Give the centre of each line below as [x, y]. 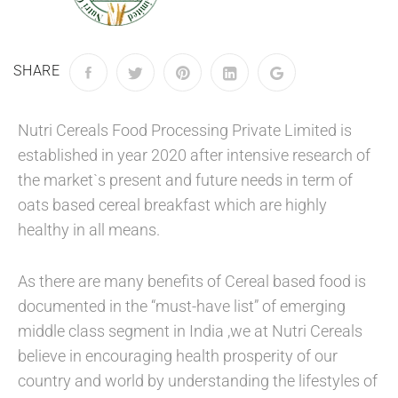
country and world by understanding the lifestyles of [198, 381]
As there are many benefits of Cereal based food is [192, 281]
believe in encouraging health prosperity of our [178, 356]
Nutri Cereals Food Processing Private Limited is [185, 130]
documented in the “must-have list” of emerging [182, 306]
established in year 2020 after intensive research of [194, 155]
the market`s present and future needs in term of [185, 180]
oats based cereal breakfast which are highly [172, 205]
